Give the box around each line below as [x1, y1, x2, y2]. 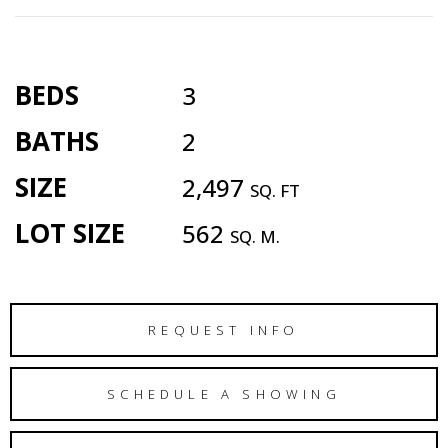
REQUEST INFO [148, 320, 300, 339]
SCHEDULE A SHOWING [107, 384, 341, 403]
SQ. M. [230, 225, 280, 249]
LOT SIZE [15, 215, 125, 252]
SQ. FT [250, 179, 300, 203]
